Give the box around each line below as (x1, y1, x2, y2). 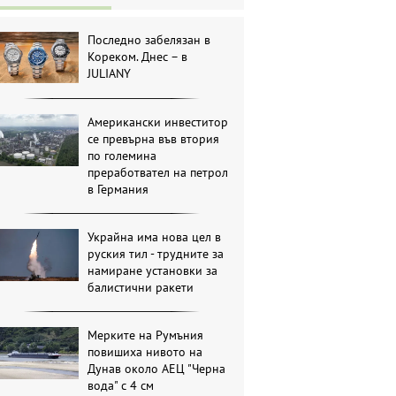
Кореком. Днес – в (88, 49, 188, 65)
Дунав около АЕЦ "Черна (88, 361, 226, 377)
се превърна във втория (88, 131, 220, 148)
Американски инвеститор (88, 114, 229, 131)
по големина (88, 148, 157, 164)
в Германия (88, 181, 149, 198)
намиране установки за (88, 263, 218, 279)
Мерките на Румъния (88, 327, 204, 344)
